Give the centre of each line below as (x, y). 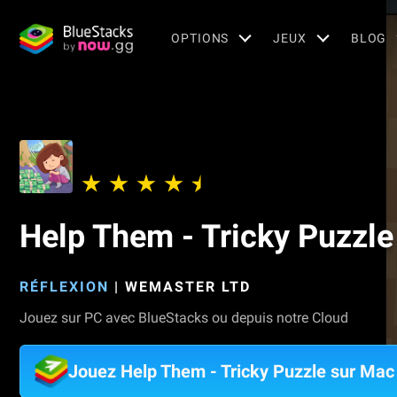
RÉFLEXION (64, 287)
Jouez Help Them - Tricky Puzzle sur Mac (231, 371)
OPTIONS (200, 38)
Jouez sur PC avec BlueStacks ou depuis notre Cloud (184, 318)
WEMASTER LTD (188, 287)
